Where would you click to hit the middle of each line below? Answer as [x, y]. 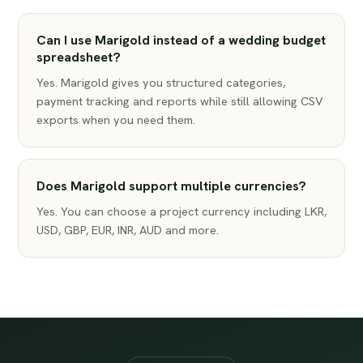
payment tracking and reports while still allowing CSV [180, 101]
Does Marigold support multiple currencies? [171, 186]
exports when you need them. [116, 120]
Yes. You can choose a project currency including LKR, [181, 211]
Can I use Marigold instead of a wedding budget [181, 40]
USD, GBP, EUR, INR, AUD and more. [128, 230]
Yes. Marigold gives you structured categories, [161, 82]
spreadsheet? [79, 57]
